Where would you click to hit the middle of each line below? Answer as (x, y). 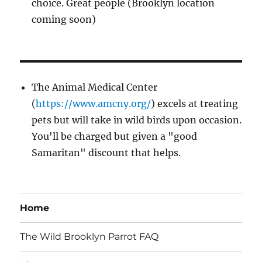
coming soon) (64, 19)
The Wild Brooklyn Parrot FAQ (89, 237)
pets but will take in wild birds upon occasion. (137, 120)
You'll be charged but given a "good (115, 136)
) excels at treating (195, 103)
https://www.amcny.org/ (94, 103)
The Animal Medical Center (95, 87)
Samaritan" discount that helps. (106, 152)
